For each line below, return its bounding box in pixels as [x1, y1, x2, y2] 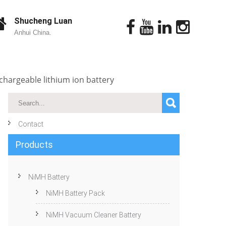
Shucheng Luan [14, 16, 72, 26]
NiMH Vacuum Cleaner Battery [46, 211, 141, 219]
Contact [18, 120, 43, 128]
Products [16, 139, 53, 150]
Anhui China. [14, 29, 51, 36]
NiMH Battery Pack [46, 189, 105, 197]
